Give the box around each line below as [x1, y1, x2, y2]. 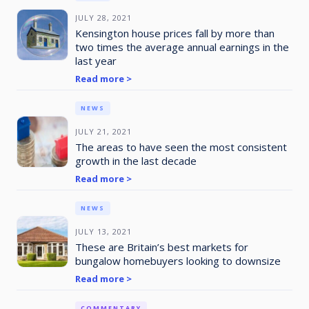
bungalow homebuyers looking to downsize [74, 253, 281, 268]
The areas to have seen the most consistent [74, 139, 287, 154]
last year [74, 53, 117, 68]
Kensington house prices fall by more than [74, 26, 275, 40]
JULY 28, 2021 [74, 12, 132, 23]
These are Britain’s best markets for [74, 239, 248, 254]
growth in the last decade [74, 153, 197, 168]
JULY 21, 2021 [74, 126, 132, 137]
